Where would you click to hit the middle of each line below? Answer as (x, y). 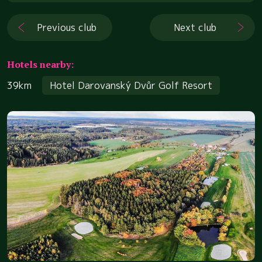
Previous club (67, 27)
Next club (195, 27)
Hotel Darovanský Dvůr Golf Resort (131, 85)
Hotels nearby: (40, 64)
